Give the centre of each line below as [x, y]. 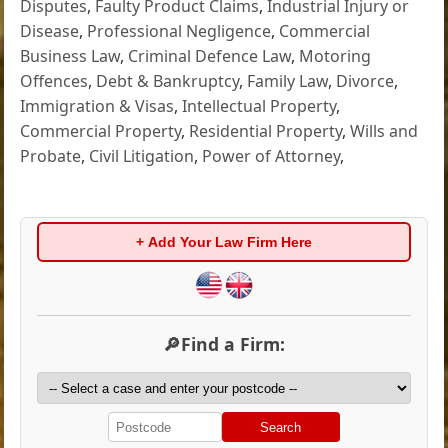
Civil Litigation [142, 156]
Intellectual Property [259, 106]
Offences [54, 81]
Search [281, 427]
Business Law [70, 56]
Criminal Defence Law [210, 56]
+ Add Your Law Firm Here [224, 241]
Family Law [288, 81]
